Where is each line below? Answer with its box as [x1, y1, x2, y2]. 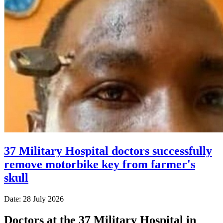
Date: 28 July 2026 [4, 194, 64, 203]
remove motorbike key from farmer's [4, 157, 195, 171]
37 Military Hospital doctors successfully [4, 144, 212, 157]
